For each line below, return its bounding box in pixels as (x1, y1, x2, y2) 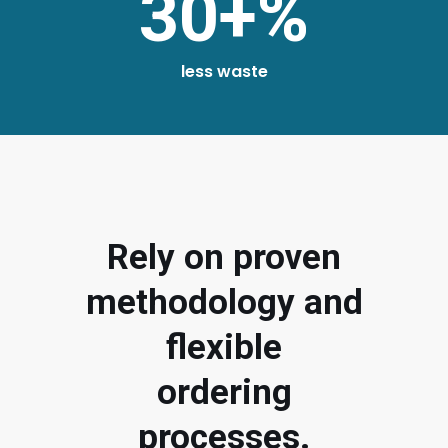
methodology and (85, 281, 363, 323)
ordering (156, 371, 292, 413)
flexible (166, 326, 282, 368)
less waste (180, 59, 268, 83)
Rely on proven (107, 236, 341, 278)
